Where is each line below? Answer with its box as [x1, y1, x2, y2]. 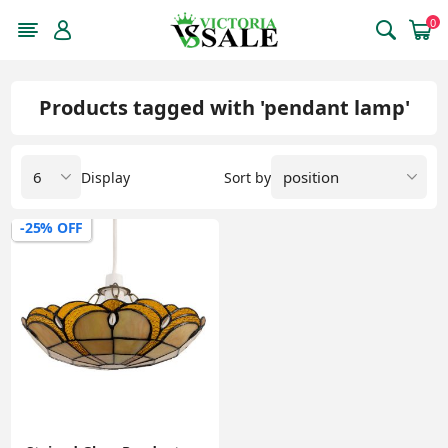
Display [81, 167, 131, 187]
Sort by [223, 167, 271, 187]
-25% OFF [20, 218, 83, 237]
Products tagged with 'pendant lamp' [38, 94, 410, 121]
